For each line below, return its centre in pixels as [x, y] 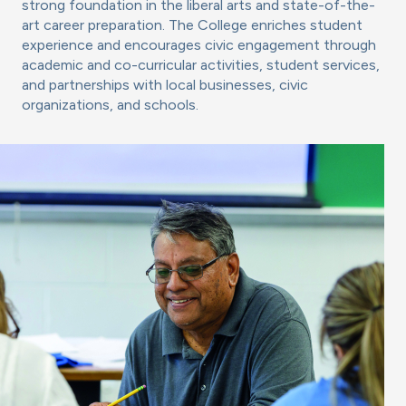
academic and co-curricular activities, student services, [201, 65]
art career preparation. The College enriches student [192, 25]
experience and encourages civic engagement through [199, 45]
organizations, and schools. [110, 105]
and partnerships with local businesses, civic [165, 85]
